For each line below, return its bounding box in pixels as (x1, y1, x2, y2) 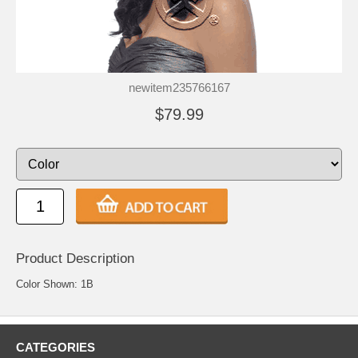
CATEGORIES (16, 340, 95, 355)
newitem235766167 (128, 81, 230, 94)
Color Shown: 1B (16, 278, 93, 291)
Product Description (16, 251, 134, 267)
